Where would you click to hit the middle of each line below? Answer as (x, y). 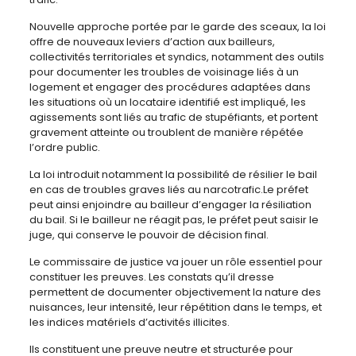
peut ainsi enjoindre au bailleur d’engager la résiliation (170, 205)
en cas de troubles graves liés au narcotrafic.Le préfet (168, 190)
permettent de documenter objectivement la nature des (175, 292)
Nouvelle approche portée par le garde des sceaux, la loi (177, 27)
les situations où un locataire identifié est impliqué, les (167, 103)
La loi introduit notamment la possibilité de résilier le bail (173, 175)
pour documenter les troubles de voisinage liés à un (164, 72)
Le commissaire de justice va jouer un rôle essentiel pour (176, 262)
